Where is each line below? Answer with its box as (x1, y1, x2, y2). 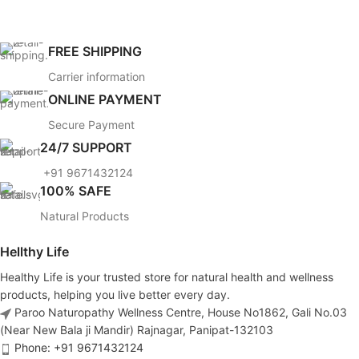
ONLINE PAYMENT (48, 91, 162, 108)
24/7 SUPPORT (40, 139, 132, 156)
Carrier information (48, 70, 145, 84)
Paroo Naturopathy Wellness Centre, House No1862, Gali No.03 (14, 305, 347, 320)
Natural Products (40, 209, 129, 224)
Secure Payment (48, 118, 135, 132)
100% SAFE (40, 183, 111, 200)
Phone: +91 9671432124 (14, 341, 143, 355)
